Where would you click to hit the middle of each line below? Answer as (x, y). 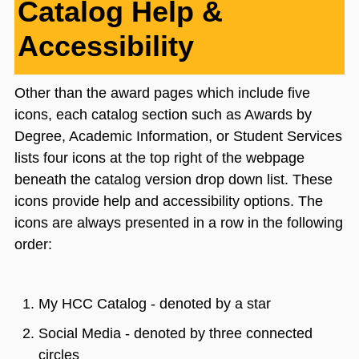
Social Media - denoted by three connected (175, 334)
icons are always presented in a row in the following (179, 223)
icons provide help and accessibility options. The (169, 202)
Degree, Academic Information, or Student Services (178, 137)
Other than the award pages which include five (162, 93)
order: (33, 245)
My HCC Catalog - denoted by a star (155, 304)
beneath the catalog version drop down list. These (173, 180)
